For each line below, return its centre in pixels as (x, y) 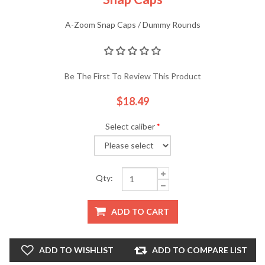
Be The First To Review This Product (132, 76)
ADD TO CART (140, 211)
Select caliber (130, 126)
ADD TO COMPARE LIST (199, 250)
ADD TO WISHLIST (76, 250)
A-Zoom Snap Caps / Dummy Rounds (132, 24)
